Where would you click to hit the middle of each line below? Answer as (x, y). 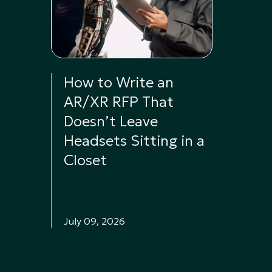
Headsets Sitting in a (134, 141)
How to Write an (119, 83)
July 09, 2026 (94, 221)
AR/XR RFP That (119, 102)
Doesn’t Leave (111, 121)
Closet (85, 160)
